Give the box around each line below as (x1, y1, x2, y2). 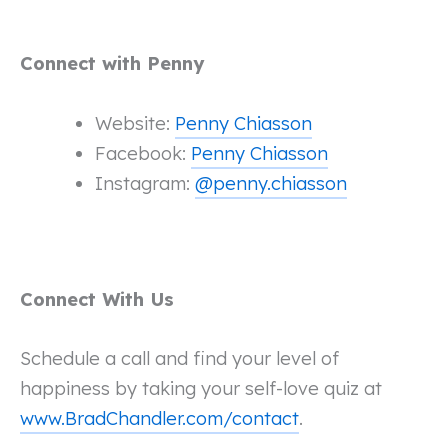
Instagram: (94, 171, 195, 195)
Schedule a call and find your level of (20, 347, 339, 371)
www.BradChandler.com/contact (20, 407, 299, 431)
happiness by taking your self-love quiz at (20, 377, 382, 401)
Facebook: (94, 141, 191, 165)
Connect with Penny (20, 52, 204, 76)
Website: (94, 111, 175, 135)
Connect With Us (20, 288, 174, 312)
